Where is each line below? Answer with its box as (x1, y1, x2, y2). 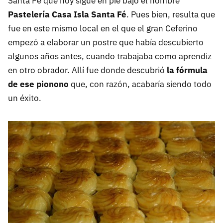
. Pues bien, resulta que (126, 9, 215, 20)
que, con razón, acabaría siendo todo (69, 79, 212, 90)
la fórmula (167, 65, 208, 76)
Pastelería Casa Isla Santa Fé (8, 9, 126, 20)
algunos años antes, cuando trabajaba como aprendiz (8, 51, 212, 62)
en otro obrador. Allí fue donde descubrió (8, 65, 167, 76)
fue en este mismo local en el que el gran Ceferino (8, 23, 198, 34)
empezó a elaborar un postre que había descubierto (8, 37, 204, 48)
